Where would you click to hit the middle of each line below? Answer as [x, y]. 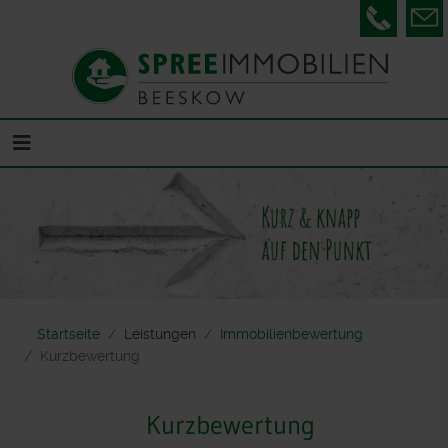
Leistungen [160, 333]
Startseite [68, 333]
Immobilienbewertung [291, 333]
